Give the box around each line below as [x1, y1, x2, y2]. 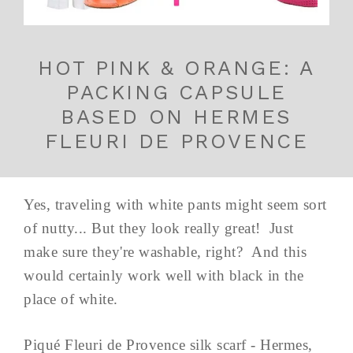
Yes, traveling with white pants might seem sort [24, 195, 327, 213]
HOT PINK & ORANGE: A [38, 55, 315, 80]
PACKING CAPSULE [65, 80, 287, 104]
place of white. [24, 290, 118, 307]
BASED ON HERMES [60, 104, 292, 128]
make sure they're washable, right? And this [24, 243, 307, 260]
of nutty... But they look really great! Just [24, 219, 294, 236]
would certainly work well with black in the [24, 266, 304, 284]
